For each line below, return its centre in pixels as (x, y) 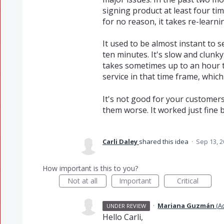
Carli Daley (120, 141)
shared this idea (164, 141)
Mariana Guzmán (186, 205)
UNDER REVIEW (126, 205)
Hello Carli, (122, 217)
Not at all (83, 180)
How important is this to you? (90, 168)
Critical (187, 180)
